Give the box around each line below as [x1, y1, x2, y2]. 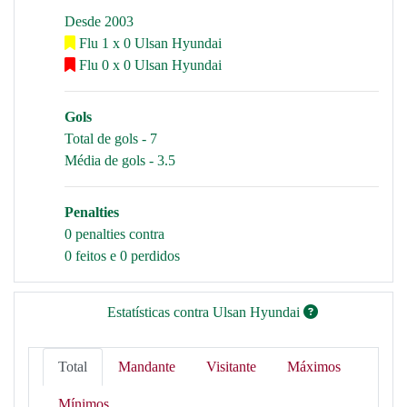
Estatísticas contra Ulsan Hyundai [107, 304, 303, 320]
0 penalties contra [65, 226, 164, 242]
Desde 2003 [65, 14, 134, 29]
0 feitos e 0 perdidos [65, 248, 180, 263]
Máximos [287, 359, 341, 374]
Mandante [118, 359, 175, 374]
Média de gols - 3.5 [65, 153, 175, 168]
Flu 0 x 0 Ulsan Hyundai [75, 57, 222, 73]
